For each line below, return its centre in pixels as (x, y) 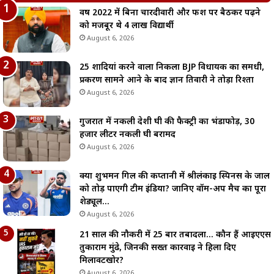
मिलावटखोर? (102, 261)
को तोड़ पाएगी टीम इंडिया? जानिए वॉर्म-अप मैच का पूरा (173, 189)
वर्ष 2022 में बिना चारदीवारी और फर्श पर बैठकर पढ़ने (170, 13)
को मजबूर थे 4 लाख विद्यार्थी (127, 26)
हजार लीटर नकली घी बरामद (128, 135)
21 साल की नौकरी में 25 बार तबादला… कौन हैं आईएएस (175, 235)
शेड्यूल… (94, 202)
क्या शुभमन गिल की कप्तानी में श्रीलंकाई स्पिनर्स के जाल (175, 176)
